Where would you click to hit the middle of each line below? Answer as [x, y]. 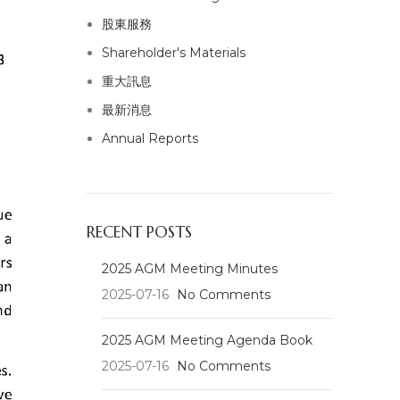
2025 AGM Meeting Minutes [189, 269]
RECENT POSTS [139, 232]
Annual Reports [150, 139]
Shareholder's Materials [173, 53]
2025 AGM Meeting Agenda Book [207, 341]
